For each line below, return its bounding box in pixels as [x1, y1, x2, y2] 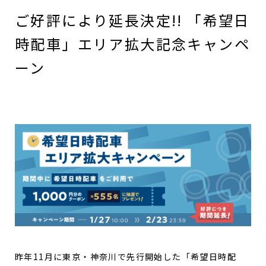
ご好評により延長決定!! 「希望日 [15, 9, 250, 30]
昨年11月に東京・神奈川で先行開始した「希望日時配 [15, 251, 236, 263]
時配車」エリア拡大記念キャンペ [15, 33, 250, 54]
